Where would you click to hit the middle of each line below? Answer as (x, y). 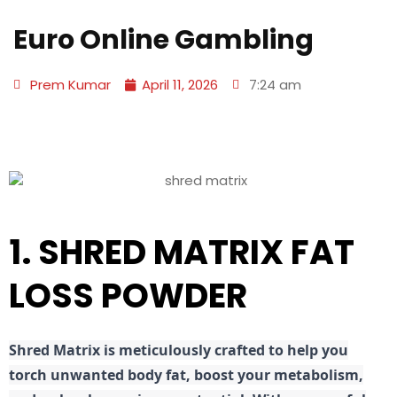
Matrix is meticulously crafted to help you (199, 350)
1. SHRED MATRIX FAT (182, 252)
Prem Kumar (70, 84)
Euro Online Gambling (163, 39)
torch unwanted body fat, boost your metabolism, (186, 374)
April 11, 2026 (180, 84)
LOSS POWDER (128, 295)
